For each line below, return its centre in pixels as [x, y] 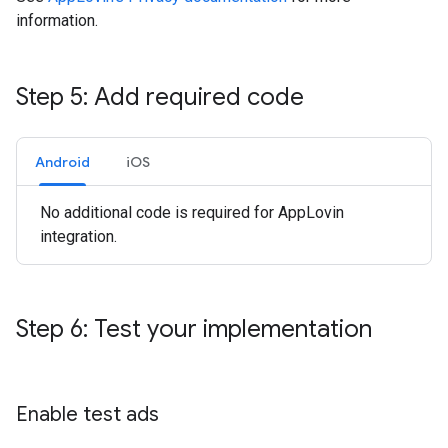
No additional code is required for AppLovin [192, 213]
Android [62, 162]
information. [57, 21]
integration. [78, 237]
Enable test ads [87, 415]
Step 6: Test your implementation [194, 329]
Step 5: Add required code [160, 97]
